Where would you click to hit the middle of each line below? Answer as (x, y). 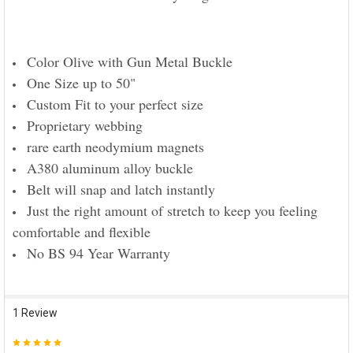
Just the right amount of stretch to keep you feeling (172, 210)
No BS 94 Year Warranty (98, 253)
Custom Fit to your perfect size (115, 104)
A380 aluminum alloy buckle (110, 167)
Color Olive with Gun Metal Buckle (129, 61)
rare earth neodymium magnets (115, 146)
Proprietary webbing (84, 125)
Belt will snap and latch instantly (121, 189)
